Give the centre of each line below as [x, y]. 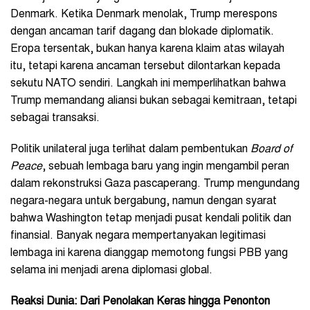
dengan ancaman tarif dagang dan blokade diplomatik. [142, 31]
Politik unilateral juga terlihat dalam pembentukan [130, 149]
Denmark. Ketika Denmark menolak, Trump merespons [144, 14]
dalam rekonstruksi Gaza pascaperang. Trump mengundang [155, 184]
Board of [271, 149]
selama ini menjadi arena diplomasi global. [111, 270]
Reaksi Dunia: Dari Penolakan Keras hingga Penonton [140, 301]
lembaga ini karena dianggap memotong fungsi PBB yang [149, 253]
